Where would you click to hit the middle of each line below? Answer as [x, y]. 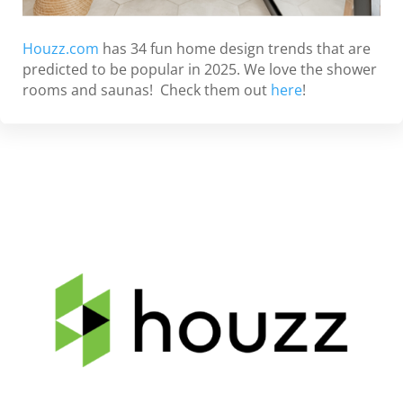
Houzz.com [61, 49]
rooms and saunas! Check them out [147, 90]
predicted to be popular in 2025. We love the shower [200, 70]
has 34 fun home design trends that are [235, 49]
